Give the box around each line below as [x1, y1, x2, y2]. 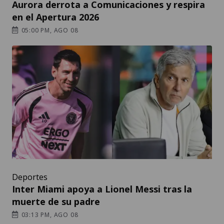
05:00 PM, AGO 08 [19, 26, 78, 35]
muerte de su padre [12, 195, 100, 208]
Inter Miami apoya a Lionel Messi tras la [12, 183, 192, 195]
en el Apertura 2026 [12, 11, 99, 23]
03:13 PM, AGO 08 [19, 210, 78, 219]
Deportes [12, 171, 47, 183]
